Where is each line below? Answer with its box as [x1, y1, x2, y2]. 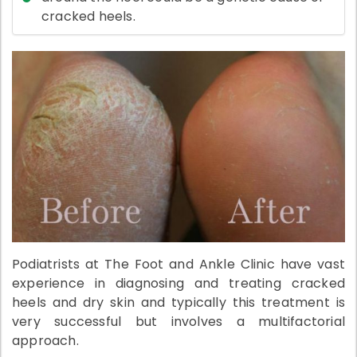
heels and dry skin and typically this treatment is [12, 292, 345, 312]
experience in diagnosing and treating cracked [12, 273, 345, 292]
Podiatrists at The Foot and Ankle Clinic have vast [12, 254, 345, 273]
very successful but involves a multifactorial [12, 312, 345, 331]
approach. [12, 331, 79, 350]
